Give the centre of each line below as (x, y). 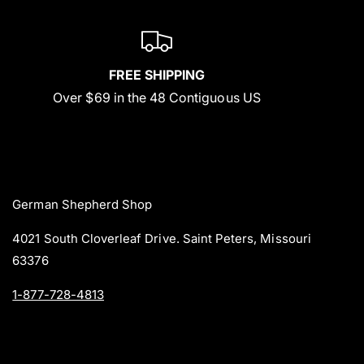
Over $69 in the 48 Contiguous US (157, 98)
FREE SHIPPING (157, 75)
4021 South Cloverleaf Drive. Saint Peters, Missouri (162, 239)
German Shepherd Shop (82, 205)
